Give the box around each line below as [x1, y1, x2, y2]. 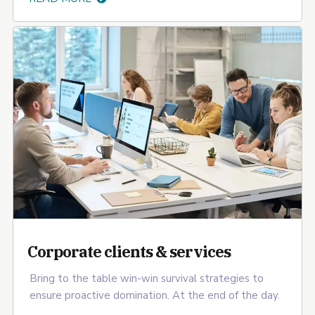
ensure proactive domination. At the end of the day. [30, 288, 280, 303]
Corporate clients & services [27, 241, 231, 262]
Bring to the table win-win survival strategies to [30, 271, 264, 286]
